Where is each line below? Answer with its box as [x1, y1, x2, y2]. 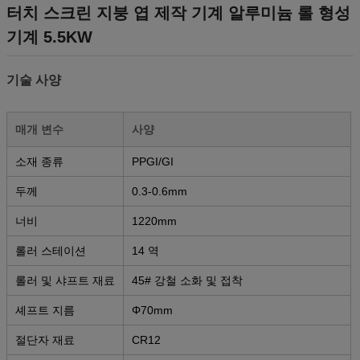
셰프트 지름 [15, 303, 75, 317]
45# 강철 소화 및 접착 [132, 273, 243, 287]
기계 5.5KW [6, 27, 92, 46]
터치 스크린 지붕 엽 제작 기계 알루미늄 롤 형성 [6, 3, 350, 22]
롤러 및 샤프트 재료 [15, 273, 115, 287]
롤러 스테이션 [15, 243, 86, 257]
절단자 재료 [15, 333, 75, 346]
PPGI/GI [132, 154, 174, 168]
